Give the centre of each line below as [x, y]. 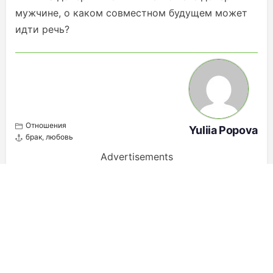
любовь [59, 137]
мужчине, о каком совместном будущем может [131, 13]
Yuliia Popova [223, 130]
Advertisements [136, 157]
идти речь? [42, 30]
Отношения [46, 126]
